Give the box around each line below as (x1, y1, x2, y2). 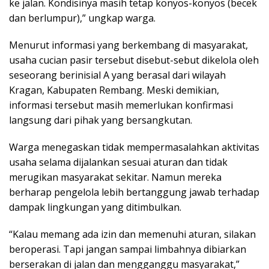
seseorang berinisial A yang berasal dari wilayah (9, 68, 226, 82)
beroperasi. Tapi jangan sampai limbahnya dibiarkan (9, 242, 246, 256)
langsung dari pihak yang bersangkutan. (9, 113, 192, 127)
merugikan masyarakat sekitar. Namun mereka (9, 170, 222, 184)
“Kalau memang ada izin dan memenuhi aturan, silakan (9, 227, 256, 241)
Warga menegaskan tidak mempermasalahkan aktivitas (9, 140, 259, 154)
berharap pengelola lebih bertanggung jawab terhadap (9, 185, 259, 199)
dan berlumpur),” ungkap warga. (9, 11, 156, 25)
